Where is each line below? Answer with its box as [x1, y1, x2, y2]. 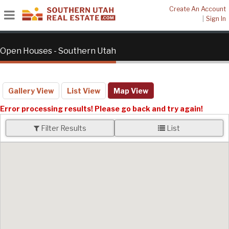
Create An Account [169, 5, 226, 13]
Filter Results [39, 124, 86, 132]
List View [67, 86, 100, 95]
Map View [113, 86, 148, 95]
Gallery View [8, 86, 54, 95]
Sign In [206, 15, 226, 22]
